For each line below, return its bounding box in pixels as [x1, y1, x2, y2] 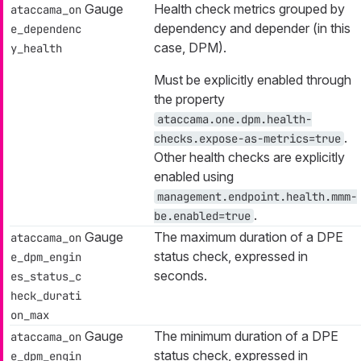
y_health [10, 40, 62, 56]
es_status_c [10, 268, 81, 284]
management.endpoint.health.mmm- [157, 189, 357, 204]
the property [154, 90, 225, 107]
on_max [10, 307, 49, 322]
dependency [154, 19, 226, 36]
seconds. [154, 267, 207, 284]
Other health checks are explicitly [154, 148, 345, 165]
